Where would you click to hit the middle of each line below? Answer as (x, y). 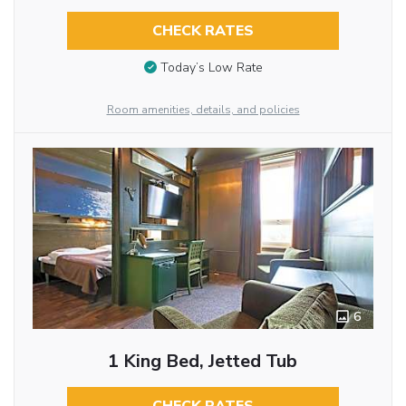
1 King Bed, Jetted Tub (203, 362)
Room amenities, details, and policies (203, 110)
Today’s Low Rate (211, 68)
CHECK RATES (203, 30)
